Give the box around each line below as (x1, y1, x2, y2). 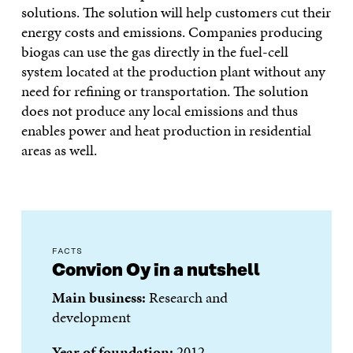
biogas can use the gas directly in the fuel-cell (20, 40, 288, 62)
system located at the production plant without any (20, 60, 325, 82)
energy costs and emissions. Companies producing (20, 20, 322, 43)
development (52, 307, 132, 329)
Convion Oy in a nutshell (52, 261, 261, 281)
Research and (149, 287, 229, 309)
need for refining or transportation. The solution (20, 80, 308, 102)
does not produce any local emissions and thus (20, 99, 298, 121)
